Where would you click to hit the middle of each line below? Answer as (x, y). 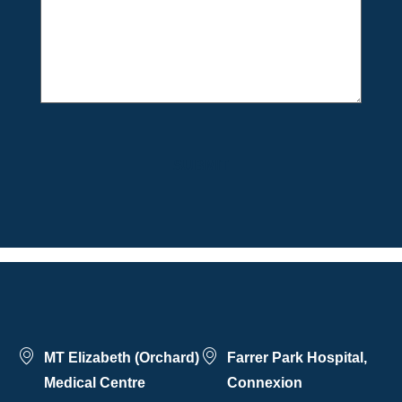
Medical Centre (94, 383)
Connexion (264, 383)
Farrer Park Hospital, (297, 358)
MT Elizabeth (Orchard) (121, 358)
